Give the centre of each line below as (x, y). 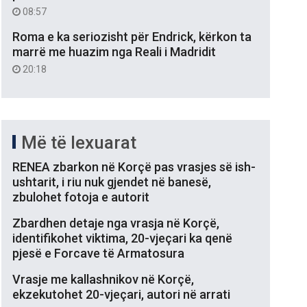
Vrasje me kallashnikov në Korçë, (103, 279)
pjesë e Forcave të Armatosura (98, 253)
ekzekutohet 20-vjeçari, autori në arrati (121, 294)
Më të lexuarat (79, 142)
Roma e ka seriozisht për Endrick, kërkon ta (132, 36)
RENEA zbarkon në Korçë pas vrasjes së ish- (134, 167)
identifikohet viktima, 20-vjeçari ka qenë (122, 238)
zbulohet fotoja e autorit (81, 197)
